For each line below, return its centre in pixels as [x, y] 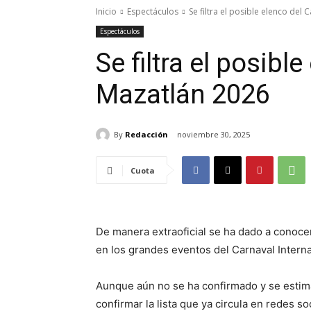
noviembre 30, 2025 [213, 135]
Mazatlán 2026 [183, 94]
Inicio [106, 11]
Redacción [146, 134]
